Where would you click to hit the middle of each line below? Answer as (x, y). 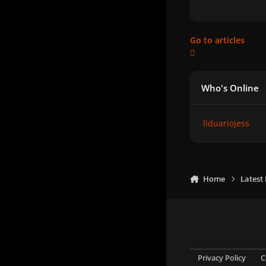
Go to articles (217, 40)
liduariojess (226, 123)
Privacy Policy (221, 258)
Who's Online (230, 88)
